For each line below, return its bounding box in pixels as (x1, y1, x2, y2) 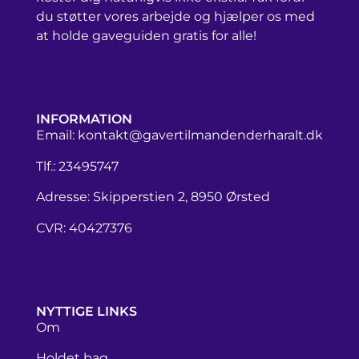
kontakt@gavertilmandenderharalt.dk (78, 127, 323, 143)
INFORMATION (36, 111, 132, 127)
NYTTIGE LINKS (36, 303, 137, 319)
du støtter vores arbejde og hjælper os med (36, 9, 315, 25)
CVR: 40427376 (36, 220, 132, 236)
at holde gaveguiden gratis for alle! (36, 28, 256, 44)
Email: (36, 127, 78, 143)
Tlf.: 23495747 (36, 158, 119, 174)
